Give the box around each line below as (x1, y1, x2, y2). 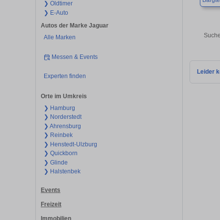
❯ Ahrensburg (43, 122, 81, 130)
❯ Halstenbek (43, 168, 81, 175)
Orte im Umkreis (41, 92, 87, 100)
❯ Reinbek (43, 132, 73, 139)
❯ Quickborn (43, 150, 78, 157)
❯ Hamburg (43, 104, 75, 111)
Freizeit (41, 201, 61, 208)
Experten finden (43, 73, 86, 80)
